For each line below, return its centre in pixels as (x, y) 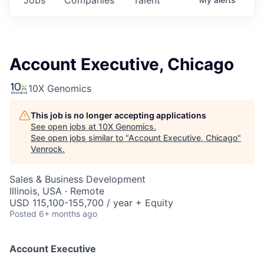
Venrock (47, 148)
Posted (23, 213)
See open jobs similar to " (80, 137)
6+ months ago (68, 213)
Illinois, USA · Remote (57, 191)
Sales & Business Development (77, 179)
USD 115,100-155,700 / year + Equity (91, 202)
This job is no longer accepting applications (118, 115)
